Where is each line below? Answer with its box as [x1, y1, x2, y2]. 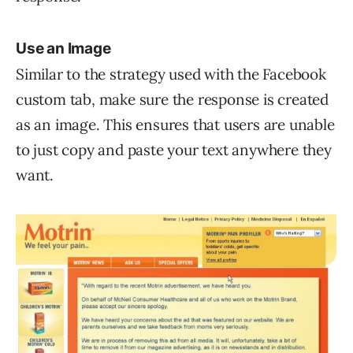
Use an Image [16, 39, 111, 58]
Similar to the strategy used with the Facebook [16, 65, 326, 84]
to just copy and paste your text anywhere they [16, 140, 332, 159]
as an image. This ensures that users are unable [16, 115, 335, 134]
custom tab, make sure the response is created [16, 90, 329, 109]
